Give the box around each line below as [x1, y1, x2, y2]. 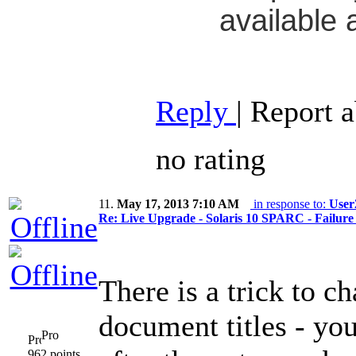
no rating [156, 142, 273, 176]
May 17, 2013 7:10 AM [117, 197, 239, 211]
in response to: [250, 197, 329, 211]
